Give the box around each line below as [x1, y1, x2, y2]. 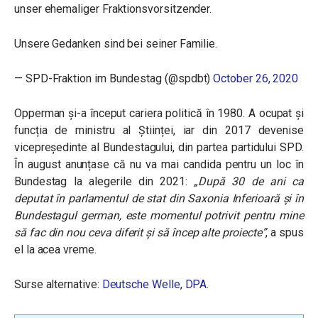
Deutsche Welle [102, 278, 180, 292]
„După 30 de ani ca [194, 175, 304, 189]
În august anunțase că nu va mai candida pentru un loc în [14, 158, 304, 172]
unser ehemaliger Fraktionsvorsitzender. [14, 2, 212, 16]
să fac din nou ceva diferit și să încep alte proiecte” [14, 226, 266, 240]
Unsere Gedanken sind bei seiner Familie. [14, 37, 218, 51]
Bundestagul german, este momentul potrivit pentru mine [14, 209, 304, 223]
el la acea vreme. [14, 243, 97, 257]
